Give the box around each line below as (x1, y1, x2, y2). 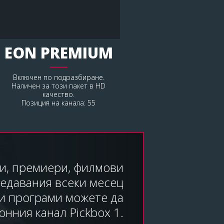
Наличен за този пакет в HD (11, 80, 106, 90)
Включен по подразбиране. (12, 72, 104, 82)
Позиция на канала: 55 (21, 97, 96, 107)
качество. (42, 89, 75, 99)
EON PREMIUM (4, 42, 113, 63)
